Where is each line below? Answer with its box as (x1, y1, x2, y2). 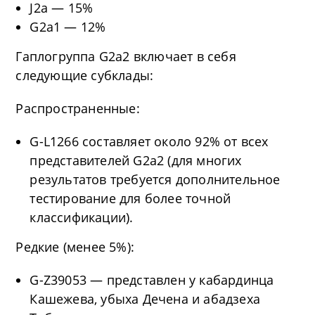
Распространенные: (15, 99, 140, 117)
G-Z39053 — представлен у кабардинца (30, 271, 274, 288)
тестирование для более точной (30, 189, 231, 207)
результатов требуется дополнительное (30, 170, 281, 188)
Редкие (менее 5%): (15, 238, 135, 255)
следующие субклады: (15, 66, 154, 84)
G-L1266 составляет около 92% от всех (30, 132, 269, 150)
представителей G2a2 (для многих (30, 151, 242, 169)
